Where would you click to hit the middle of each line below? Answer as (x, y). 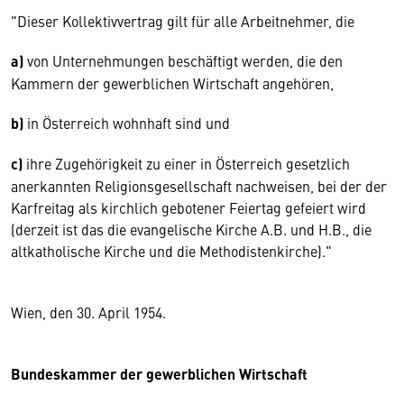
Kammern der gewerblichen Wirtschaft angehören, (174, 83)
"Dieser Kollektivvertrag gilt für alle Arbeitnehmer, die (183, 21)
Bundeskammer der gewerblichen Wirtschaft (159, 374)
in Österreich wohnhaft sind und (127, 123)
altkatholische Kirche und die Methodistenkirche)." (171, 251)
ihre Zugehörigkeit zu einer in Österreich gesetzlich (186, 163)
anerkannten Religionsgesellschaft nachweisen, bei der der (199, 186)
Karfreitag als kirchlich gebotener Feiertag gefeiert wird (188, 207)
